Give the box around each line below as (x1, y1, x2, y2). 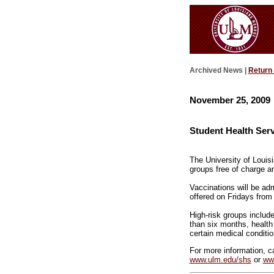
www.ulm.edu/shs (189, 255, 251, 265)
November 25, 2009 (189, 94, 270, 105)
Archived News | (189, 66, 248, 75)
